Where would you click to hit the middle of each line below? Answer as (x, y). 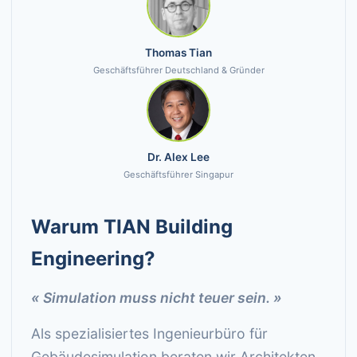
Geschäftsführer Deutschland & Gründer (178, 70)
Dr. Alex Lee (178, 157)
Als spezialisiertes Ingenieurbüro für (149, 333)
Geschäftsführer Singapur (178, 175)
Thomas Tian (178, 53)
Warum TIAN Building (132, 227)
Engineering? (93, 259)
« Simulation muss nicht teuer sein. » (157, 298)
